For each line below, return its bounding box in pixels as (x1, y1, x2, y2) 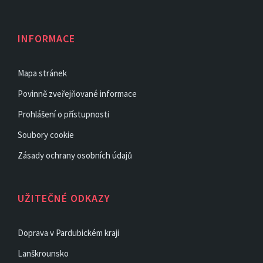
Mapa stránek (18, 68, 67, 79)
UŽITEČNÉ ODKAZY (18, 191, 110, 205)
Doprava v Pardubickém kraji (18, 227, 119, 239)
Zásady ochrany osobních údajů (18, 150, 132, 161)
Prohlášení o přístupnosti (18, 109, 109, 120)
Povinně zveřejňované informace (18, 88, 137, 100)
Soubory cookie (18, 129, 74, 141)
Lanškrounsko (18, 248, 69, 259)
